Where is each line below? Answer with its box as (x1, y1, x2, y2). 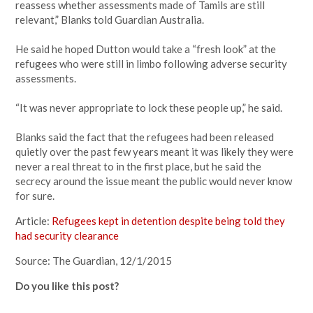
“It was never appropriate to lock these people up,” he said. (15, 101, 283, 114)
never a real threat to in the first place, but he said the (15, 160, 262, 173)
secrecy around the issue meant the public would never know (15, 175, 293, 187)
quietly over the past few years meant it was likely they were (15, 145, 294, 158)
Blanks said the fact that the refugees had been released (15, 131, 275, 143)
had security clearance (15, 229, 119, 242)
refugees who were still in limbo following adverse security (15, 57, 288, 70)
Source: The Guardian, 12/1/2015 (15, 254, 173, 267)
